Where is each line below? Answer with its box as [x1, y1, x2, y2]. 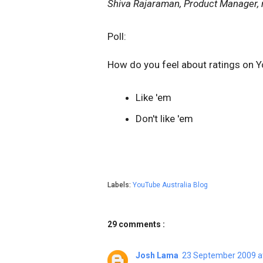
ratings [209, 58, 240, 70]
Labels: [107, 180, 133, 189]
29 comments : [107, 219, 165, 229]
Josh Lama [136, 250, 178, 260]
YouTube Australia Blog [133, 180, 208, 189]
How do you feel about [107, 58, 209, 70]
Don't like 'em [136, 112, 193, 124]
